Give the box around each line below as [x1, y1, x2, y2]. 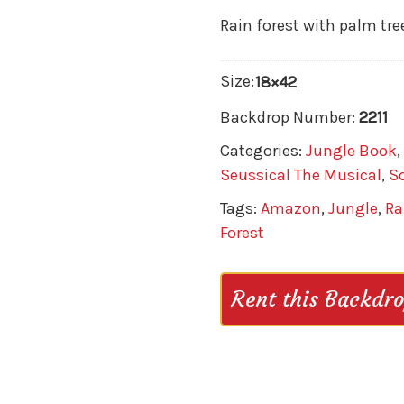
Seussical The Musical [219, 165, 381, 186]
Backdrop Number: [219, 107, 359, 128]
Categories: [219, 141, 306, 161]
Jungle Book [305, 141, 397, 161]
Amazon [260, 198, 321, 219]
